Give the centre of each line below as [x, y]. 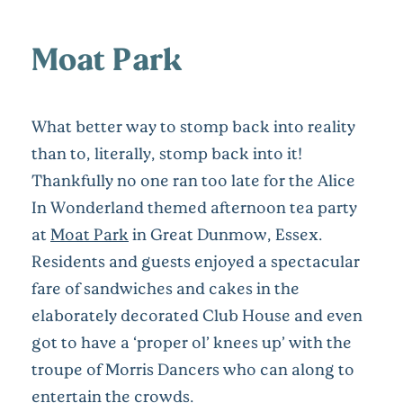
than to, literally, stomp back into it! [167, 153]
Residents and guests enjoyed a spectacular [196, 261]
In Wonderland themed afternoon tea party [194, 207]
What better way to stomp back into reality [193, 126]
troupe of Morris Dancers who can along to [193, 369]
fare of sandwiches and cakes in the [166, 288]
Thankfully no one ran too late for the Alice [193, 180]
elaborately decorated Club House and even [197, 315]
